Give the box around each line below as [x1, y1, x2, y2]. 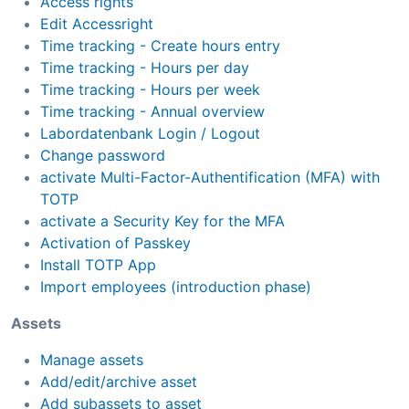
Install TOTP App [40, 255, 156, 274]
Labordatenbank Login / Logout [40, 123, 260, 142]
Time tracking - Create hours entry [40, 36, 280, 55]
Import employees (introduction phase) [40, 277, 311, 296]
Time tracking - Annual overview [40, 101, 265, 121]
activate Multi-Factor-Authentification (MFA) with [40, 167, 380, 186]
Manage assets [40, 350, 143, 369]
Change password [40, 145, 165, 164]
